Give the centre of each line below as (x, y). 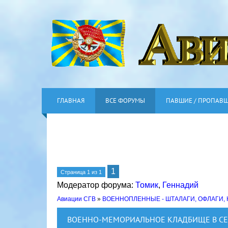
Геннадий (180, 185)
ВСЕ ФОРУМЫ (125, 101)
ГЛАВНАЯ (71, 101)
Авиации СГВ (76, 199)
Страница (74, 172)
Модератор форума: (96, 185)
